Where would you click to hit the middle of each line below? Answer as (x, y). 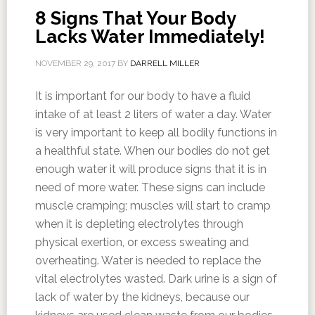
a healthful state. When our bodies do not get (152, 151)
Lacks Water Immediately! (150, 37)
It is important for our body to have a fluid (142, 96)
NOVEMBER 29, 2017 (75, 63)
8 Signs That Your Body (135, 18)
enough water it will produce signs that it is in (150, 169)
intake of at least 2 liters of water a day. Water (153, 114)
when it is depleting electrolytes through (139, 224)
